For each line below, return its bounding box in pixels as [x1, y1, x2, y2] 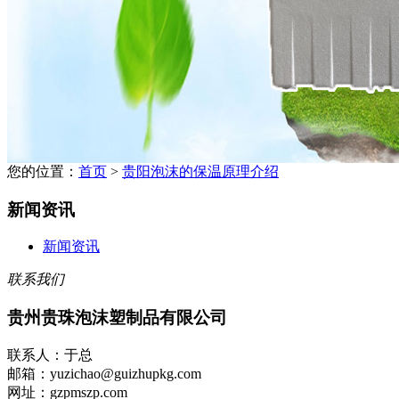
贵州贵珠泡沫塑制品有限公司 [7, 308, 227, 328]
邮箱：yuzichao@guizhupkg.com [7, 365, 201, 381]
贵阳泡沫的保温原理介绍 [122, 164, 279, 179]
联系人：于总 [7, 346, 93, 362]
